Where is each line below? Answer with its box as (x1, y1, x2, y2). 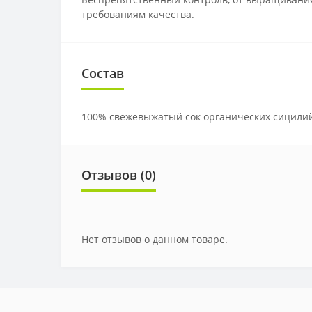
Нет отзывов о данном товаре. (81, 232, 228, 246)
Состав (81, 64, 124, 81)
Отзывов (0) (81, 166, 156, 183)
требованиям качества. (81, 7, 194, 21)
